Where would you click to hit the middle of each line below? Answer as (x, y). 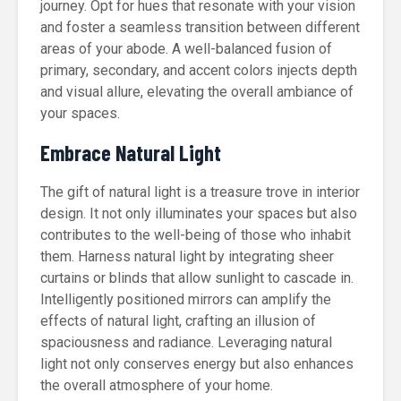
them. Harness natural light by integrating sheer (187, 256)
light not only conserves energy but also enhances (197, 364)
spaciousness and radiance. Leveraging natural (186, 342)
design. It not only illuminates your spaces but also (199, 213)
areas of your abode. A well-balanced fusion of (186, 49)
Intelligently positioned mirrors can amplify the (186, 299)
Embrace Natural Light (131, 153)
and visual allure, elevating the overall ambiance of (197, 92)
